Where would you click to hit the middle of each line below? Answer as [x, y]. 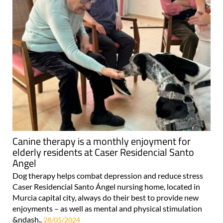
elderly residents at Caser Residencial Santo [103, 152]
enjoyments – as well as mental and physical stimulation [107, 208]
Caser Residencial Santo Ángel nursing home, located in [106, 186]
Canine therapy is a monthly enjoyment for [102, 141]
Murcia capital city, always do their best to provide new [106, 197]
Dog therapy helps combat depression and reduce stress [109, 175]
